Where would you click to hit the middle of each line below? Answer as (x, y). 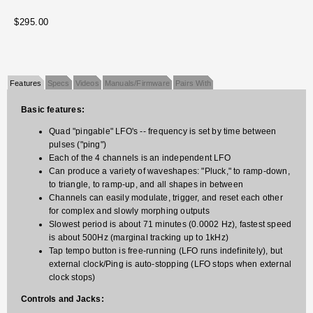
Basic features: (53, 110)
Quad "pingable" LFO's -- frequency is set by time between (163, 132)
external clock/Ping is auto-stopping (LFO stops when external (170, 264)
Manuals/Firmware (137, 83)
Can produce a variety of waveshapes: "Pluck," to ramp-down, (169, 172)
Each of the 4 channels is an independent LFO (140, 158)
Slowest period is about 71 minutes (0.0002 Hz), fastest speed (170, 225)
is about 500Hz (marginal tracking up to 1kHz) (139, 238)
